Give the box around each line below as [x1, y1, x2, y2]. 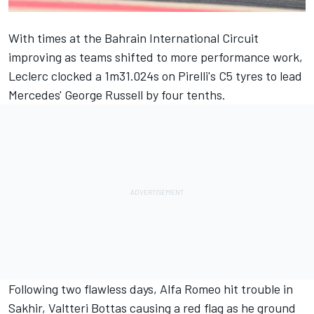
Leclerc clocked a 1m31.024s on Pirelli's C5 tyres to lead [8, 67, 302, 83]
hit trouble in [221, 280, 293, 296]
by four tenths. [143, 86, 226, 102]
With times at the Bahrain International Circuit [8, 29, 259, 46]
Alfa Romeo [160, 280, 221, 296]
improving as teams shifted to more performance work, [8, 48, 303, 64]
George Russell [64, 86, 143, 102]
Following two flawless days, [8, 280, 160, 296]
